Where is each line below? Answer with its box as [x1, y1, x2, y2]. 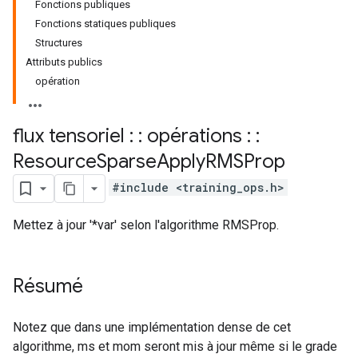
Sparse [97, 149, 157, 173]
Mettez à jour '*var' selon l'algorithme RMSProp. [13, 217, 279, 233]
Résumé [13, 274, 83, 298]
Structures [35, 37, 82, 49]
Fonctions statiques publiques [35, 18, 176, 30]
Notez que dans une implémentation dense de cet [13, 320, 291, 335]
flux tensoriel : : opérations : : [13, 124, 260, 148]
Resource [13, 149, 97, 173]
